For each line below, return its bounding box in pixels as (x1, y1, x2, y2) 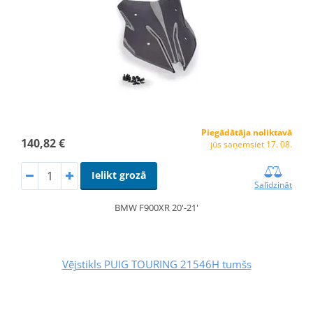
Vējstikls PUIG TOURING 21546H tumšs (61, 256, 252, 271)
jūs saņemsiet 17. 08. (210, 138, 293, 150)
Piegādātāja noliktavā (201, 126, 293, 138)
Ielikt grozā (91, 168, 146, 182)
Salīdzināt (254, 178, 293, 191)
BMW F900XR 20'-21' (115, 201, 198, 214)
